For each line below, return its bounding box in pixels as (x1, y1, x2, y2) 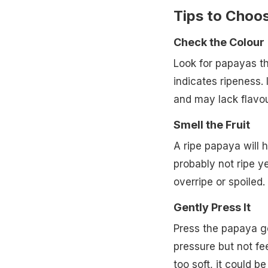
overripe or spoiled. (173, 176, 265, 188)
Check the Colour (173, 36, 264, 49)
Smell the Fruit (173, 118, 250, 132)
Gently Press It (173, 201, 251, 214)
